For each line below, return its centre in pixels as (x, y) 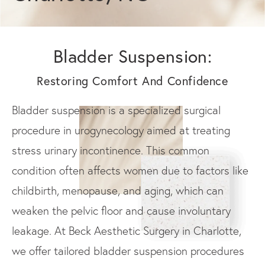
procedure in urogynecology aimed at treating (121, 130)
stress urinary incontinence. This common (111, 150)
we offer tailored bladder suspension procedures (128, 251)
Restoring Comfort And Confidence (132, 81)
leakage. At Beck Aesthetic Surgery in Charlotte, (127, 231)
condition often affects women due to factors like (130, 170)
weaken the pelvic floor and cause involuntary (121, 211)
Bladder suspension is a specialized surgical (116, 110)
